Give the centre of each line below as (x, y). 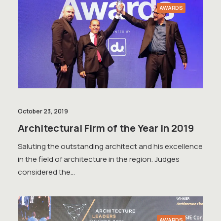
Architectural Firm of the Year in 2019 (106, 128)
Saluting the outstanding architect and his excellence (110, 146)
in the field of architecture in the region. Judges (99, 159)
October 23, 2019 (43, 111)
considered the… (46, 172)
